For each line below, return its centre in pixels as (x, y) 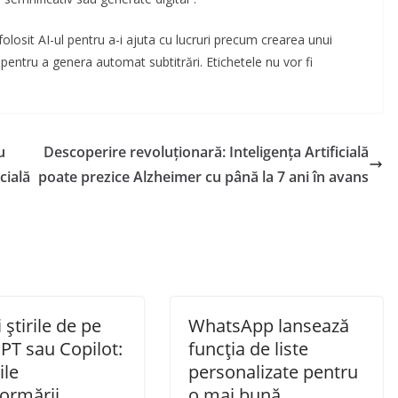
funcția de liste (248, 349)
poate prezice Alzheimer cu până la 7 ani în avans (203, 177)
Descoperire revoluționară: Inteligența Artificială (206, 152)
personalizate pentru (273, 372)
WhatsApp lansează (269, 326)
